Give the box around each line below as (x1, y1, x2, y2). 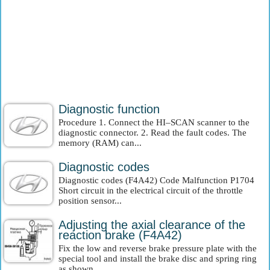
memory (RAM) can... (58, 138, 142, 148)
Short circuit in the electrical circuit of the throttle (58, 186, 243, 195)
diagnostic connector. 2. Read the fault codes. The (58, 128, 246, 137)
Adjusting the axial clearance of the (58, 218, 245, 231)
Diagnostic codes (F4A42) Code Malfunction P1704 (58, 175, 254, 185)
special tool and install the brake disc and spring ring (58, 254, 257, 263)
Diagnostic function (58, 102, 160, 116)
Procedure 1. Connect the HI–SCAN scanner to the (58, 118, 250, 127)
